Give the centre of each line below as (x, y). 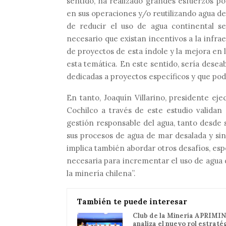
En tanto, (85, 97)
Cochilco (82, 110)
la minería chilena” (100, 173)
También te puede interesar (132, 201)
